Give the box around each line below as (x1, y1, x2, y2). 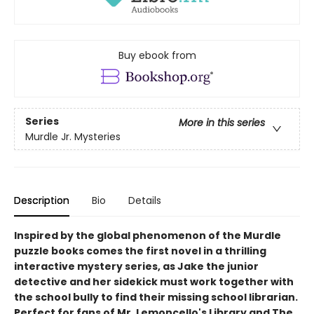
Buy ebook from (118, 48, 196, 63)
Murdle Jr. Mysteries (25, 129, 121, 144)
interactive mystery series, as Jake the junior (14, 259, 259, 274)
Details (128, 193, 161, 208)
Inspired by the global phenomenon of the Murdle (14, 228, 281, 243)
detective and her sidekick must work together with (14, 275, 294, 289)
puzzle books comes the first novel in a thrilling (14, 244, 266, 259)
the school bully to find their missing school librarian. (14, 290, 298, 305)
